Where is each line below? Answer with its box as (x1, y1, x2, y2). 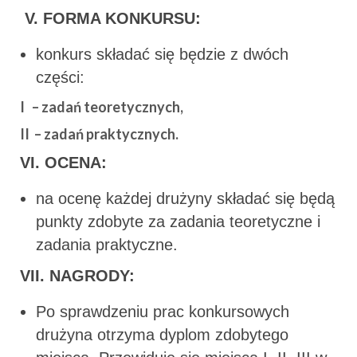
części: (36, 68, 84, 86)
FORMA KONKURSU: (43, 9, 201, 27)
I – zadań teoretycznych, (20, 97, 183, 116)
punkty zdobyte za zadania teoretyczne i (36, 212, 320, 230)
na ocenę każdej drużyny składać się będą (36, 189, 335, 207)
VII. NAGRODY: (20, 266, 135, 284)
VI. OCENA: (20, 153, 107, 171)
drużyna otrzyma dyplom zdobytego (36, 325, 288, 343)
